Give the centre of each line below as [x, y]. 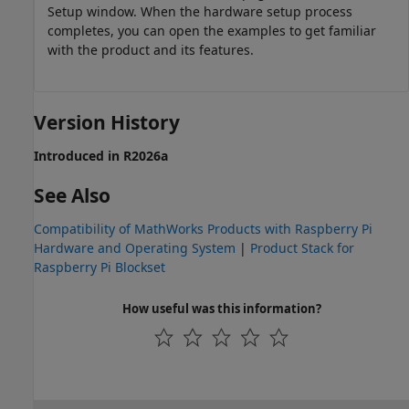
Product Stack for [302, 248]
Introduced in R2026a [101, 156]
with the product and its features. [151, 49]
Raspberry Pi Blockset [100, 267]
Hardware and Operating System [135, 248]
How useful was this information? [221, 309]
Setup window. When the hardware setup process [200, 11]
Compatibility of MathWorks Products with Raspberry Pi [203, 229]
